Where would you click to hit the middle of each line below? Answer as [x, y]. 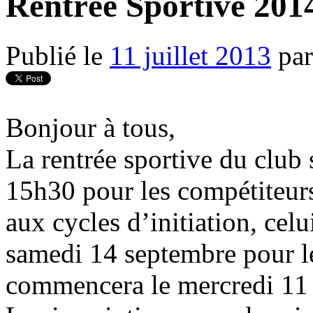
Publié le [54, 55]
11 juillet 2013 [190, 55]
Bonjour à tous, [90, 127]
